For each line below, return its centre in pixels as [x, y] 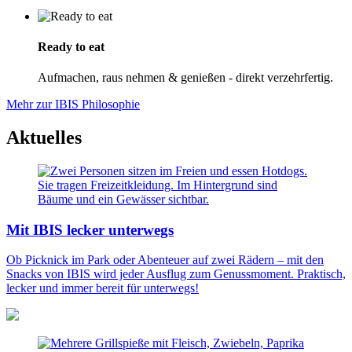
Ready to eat [71, 46]
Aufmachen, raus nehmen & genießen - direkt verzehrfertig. [185, 78]
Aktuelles [44, 137]
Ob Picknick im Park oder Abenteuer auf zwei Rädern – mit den [165, 260]
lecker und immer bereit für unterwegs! [103, 288]
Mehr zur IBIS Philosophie [73, 104]
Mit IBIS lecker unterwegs [90, 229]
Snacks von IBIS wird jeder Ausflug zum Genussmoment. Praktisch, [176, 274]
